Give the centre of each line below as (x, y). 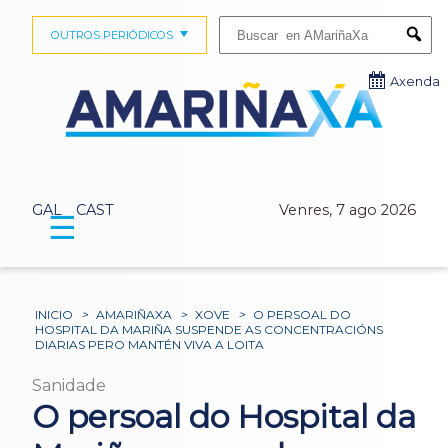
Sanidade (69, 386)
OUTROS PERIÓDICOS (111, 35)
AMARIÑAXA (134, 315)
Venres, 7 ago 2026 (347, 210)
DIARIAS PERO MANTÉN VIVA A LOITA (150, 345)
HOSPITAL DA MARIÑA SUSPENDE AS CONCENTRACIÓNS (209, 330)
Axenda (415, 81)
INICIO (54, 315)
